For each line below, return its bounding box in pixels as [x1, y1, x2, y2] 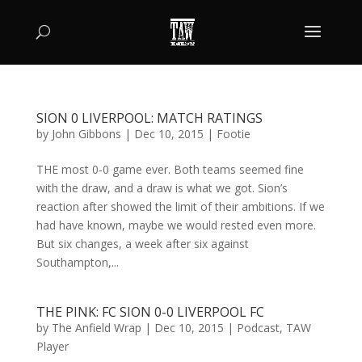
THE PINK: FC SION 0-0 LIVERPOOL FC [36, 303, 264, 321]
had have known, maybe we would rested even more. [36, 217, 316, 233]
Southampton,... [36, 255, 119, 270]
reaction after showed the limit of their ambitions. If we [36, 199, 325, 214]
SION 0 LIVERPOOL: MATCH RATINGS [36, 109, 263, 127]
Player [36, 339, 69, 354]
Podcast [236, 320, 280, 335]
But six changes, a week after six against [36, 236, 249, 251]
